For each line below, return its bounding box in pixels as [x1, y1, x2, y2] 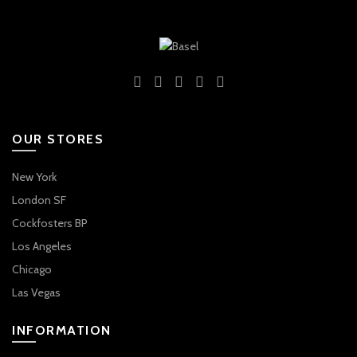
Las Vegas [12, 284, 61, 300]
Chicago [12, 261, 52, 277]
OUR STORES [12, 131, 104, 147]
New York [12, 169, 57, 184]
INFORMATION [12, 322, 112, 338]
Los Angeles [12, 238, 72, 253]
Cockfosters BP [12, 215, 88, 230]
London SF [12, 192, 66, 207]
